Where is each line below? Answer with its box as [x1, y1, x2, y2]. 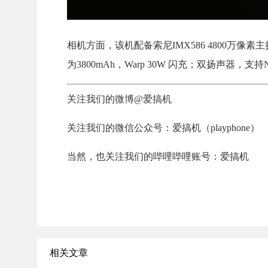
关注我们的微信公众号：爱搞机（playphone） [67, 123, 260, 133]
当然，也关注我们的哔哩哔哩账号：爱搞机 [67, 151, 249, 162]
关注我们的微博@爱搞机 [67, 94, 172, 105]
